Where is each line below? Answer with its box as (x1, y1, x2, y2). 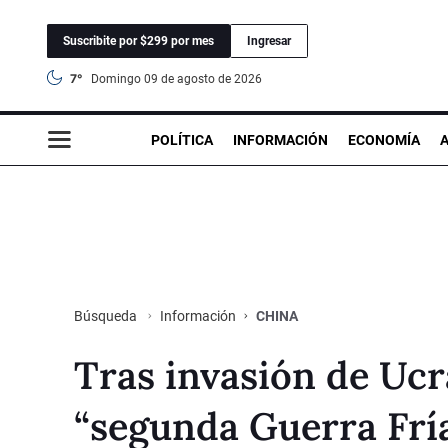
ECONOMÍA (348, 131, 420, 148)
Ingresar (247, 33, 291, 48)
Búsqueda (74, 307, 140, 324)
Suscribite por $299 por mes (63, 33, 214, 48)
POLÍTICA (151, 131, 213, 148)
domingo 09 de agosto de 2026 (99, 71, 262, 86)
